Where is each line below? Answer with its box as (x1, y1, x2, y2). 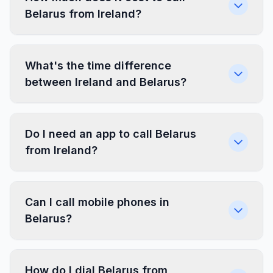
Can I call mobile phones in (25, 196, 169, 208)
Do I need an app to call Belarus (25, 127, 196, 140)
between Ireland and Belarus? (25, 76, 186, 88)
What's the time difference (25, 59, 171, 72)
